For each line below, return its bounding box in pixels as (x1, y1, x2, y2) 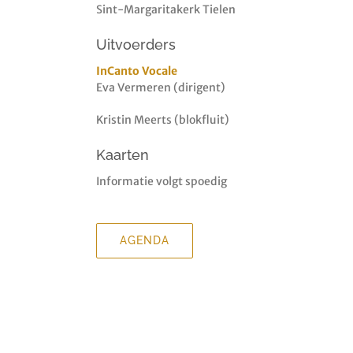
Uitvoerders (96, 36, 176, 53)
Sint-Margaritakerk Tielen (96, 2, 236, 17)
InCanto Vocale (96, 64, 177, 78)
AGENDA (120, 234, 169, 247)
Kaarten (96, 147, 149, 163)
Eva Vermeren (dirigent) (96, 80, 225, 95)
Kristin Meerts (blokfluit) (96, 113, 229, 127)
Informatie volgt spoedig (96, 174, 227, 188)
